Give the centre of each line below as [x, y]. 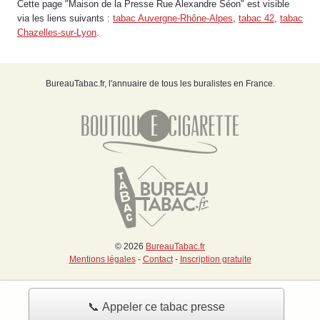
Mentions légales [102, 259]
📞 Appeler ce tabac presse [156, 306]
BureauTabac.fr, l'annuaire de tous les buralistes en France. [160, 83]
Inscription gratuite [215, 259]
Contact [157, 259]
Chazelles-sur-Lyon [57, 32]
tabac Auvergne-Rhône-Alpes [173, 18]
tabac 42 [256, 18]
